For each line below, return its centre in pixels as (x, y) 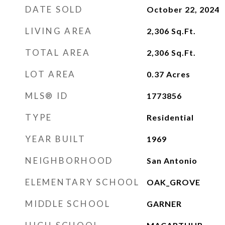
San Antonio (172, 160)
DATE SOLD (54, 9)
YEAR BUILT (55, 139)
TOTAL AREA (58, 52)
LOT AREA (50, 74)
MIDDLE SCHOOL (68, 204)
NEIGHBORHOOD (69, 160)
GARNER (164, 204)
